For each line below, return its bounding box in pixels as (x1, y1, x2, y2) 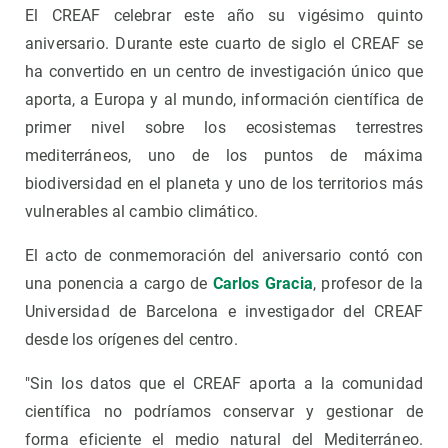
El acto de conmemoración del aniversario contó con (25, 246, 423, 266)
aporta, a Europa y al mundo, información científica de (25, 90, 423, 110)
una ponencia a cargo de (25, 274, 213, 294)
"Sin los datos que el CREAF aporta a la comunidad (25, 374, 423, 394)
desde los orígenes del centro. (25, 330, 238, 350)
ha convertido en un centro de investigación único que (25, 62, 423, 82)
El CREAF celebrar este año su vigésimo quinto (25, 6, 423, 26)
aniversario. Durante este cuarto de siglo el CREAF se (25, 34, 423, 54)
